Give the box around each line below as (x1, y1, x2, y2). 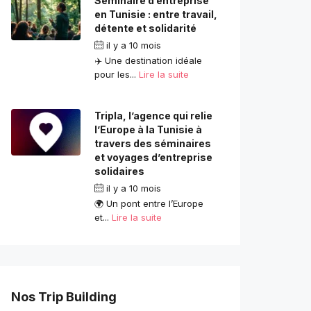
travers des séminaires (94, 137, 211, 150)
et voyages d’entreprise (94, 151, 212, 164)
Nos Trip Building (11, 289, 117, 305)
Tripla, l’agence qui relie (94, 110, 212, 122)
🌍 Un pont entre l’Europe (94, 198, 203, 210)
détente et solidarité (94, 22, 196, 35)
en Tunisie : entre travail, (94, 8, 217, 21)
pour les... (94, 69, 139, 81)
